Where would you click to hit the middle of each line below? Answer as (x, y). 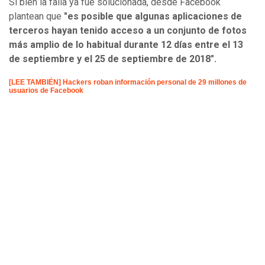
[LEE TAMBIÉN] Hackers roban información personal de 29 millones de (128, 83)
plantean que (36, 17)
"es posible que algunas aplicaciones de (153, 17)
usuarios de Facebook (46, 91)
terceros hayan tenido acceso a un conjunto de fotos (128, 31)
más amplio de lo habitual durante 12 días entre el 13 (126, 45)
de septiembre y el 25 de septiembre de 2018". (113, 59)
